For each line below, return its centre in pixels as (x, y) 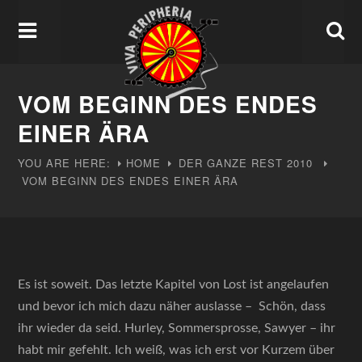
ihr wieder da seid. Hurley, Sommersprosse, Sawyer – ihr (177, 328)
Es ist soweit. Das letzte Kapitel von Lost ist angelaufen (174, 284)
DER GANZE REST (231, 163)
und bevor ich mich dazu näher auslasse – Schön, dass (172, 306)
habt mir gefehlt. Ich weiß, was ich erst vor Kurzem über (177, 350)
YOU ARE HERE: (65, 163)
